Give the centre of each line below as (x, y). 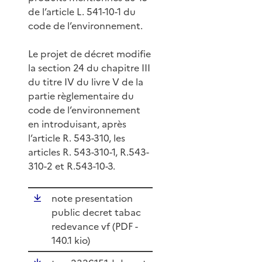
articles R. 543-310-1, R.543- (89, 152)
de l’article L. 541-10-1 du (82, 11)
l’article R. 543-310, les (77, 138)
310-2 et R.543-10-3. (72, 166)
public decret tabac (96, 213)
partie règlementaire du (81, 96)
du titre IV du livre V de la (86, 82)
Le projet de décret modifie (89, 54)
